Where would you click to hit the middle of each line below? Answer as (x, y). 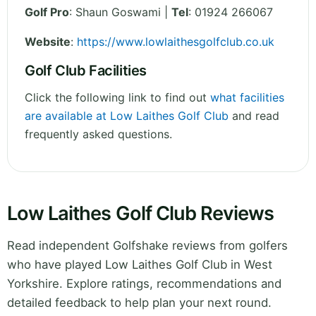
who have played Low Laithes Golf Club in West (140, 265)
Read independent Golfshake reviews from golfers (147, 246)
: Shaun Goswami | (120, 12)
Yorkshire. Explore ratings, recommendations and (144, 284)
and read (254, 116)
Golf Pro (47, 12)
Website (48, 42)
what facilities (247, 98)
